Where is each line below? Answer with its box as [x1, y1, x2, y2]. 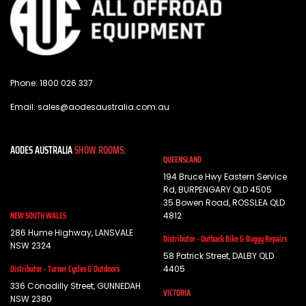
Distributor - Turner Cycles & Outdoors [10, 262, 120, 276]
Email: [10, 100, 38, 113]
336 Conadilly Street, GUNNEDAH [10, 280, 141, 292]
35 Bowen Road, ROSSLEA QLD [163, 196, 285, 208]
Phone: [10, 77, 40, 89]
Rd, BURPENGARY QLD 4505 [163, 183, 272, 195]
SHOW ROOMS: [74, 143, 126, 158]
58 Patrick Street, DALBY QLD [163, 250, 274, 262]
